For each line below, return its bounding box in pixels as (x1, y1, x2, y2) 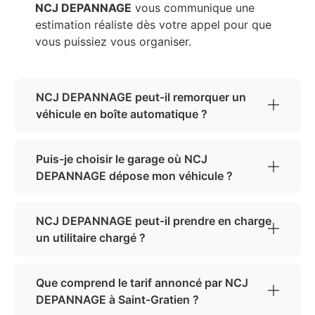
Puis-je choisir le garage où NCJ (36, 152, 207, 167)
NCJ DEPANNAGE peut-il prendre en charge (36, 214, 271, 229)
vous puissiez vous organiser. (35, 34, 191, 49)
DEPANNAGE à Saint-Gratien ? (36, 292, 199, 307)
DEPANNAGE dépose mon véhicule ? (36, 169, 233, 184)
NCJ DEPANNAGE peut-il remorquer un (36, 90, 246, 105)
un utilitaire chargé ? (36, 231, 146, 245)
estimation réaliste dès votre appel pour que (35, 18, 271, 32)
